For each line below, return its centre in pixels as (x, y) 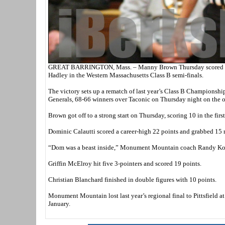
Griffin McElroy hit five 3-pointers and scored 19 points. (125, 163)
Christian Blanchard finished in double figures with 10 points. (132, 179)
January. (59, 203)
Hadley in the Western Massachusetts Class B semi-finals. (126, 75)
